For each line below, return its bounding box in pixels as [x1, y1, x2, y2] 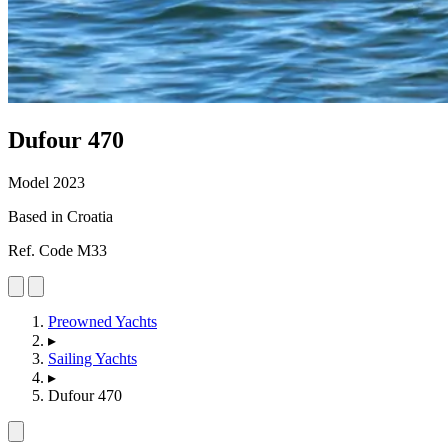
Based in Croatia [8, 207, 113, 225]
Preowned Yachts [48, 312, 157, 330]
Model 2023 [8, 173, 85, 191]
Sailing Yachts [48, 349, 137, 367]
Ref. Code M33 [8, 241, 107, 259]
